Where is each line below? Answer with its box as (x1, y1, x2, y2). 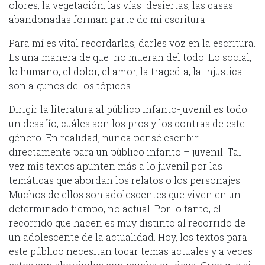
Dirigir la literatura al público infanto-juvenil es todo (9, 102, 247, 115)
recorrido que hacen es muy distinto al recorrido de (9, 216, 245, 229)
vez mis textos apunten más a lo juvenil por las (9, 159, 222, 172)
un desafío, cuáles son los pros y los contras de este (9, 117, 245, 130)
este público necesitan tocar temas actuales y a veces (9, 244, 253, 257)
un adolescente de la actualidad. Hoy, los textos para (9, 230, 247, 243)
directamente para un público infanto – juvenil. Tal (9, 145, 241, 158)
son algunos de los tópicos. (9, 79, 132, 92)
